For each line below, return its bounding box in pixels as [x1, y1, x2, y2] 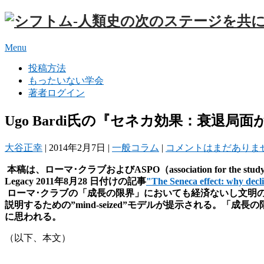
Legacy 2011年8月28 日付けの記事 [5, 176, 146, 186]
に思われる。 [5, 211, 61, 222]
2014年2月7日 [49, 142, 105, 153]
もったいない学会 [28, 75, 104, 85]
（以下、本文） [5, 232, 71, 243]
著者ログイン [28, 87, 85, 98]
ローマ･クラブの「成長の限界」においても [5, 187, 191, 198]
